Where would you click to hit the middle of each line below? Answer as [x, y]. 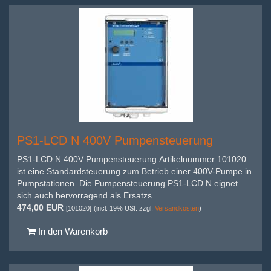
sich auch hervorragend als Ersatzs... [89, 195]
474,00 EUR [40, 207]
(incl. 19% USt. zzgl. [124, 208]
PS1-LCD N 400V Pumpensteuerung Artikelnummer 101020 [132, 159]
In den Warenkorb [72, 231]
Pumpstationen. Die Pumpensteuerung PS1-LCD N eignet [127, 183]
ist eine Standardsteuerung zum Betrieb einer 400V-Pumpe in [134, 171]
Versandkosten [177, 208]
